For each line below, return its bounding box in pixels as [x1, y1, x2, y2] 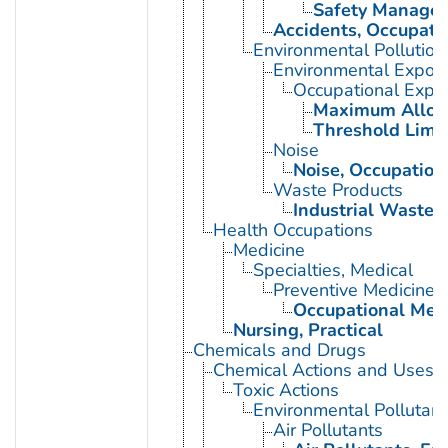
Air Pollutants [272, 418, 383, 443]
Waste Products [272, 178, 403, 203]
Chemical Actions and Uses [212, 358, 434, 383]
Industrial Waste [292, 198, 434, 223]
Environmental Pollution [252, 38, 445, 63]
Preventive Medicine [272, 278, 435, 303]
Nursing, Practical [232, 318, 383, 343]
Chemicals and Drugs [192, 338, 366, 363]
